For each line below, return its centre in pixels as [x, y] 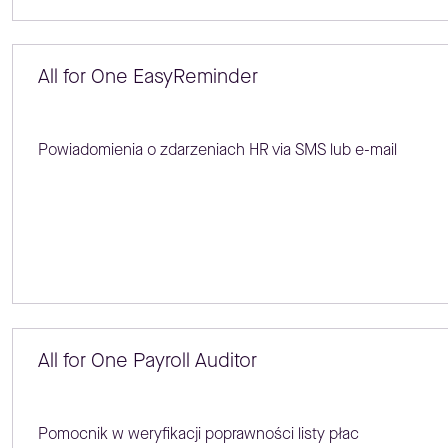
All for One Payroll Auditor [147, 360]
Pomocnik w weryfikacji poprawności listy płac [198, 433]
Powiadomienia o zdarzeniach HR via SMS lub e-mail [217, 150]
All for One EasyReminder [147, 77]
